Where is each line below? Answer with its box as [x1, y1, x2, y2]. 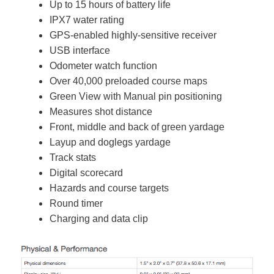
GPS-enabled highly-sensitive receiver [50, 29, 217, 40]
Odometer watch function [50, 60, 157, 71]
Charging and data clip [50, 213, 148, 224]
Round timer [50, 198, 103, 209]
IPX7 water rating [50, 14, 124, 25]
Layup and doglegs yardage [50, 136, 171, 147]
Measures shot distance [50, 106, 152, 117]
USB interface [50, 45, 110, 56]
